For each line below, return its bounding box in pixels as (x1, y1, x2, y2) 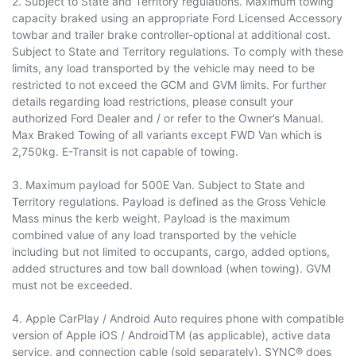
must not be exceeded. (12, 277, 133, 292)
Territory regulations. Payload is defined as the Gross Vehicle (12, 194, 326, 208)
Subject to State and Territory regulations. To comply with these (12, 44, 343, 58)
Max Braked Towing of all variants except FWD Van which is (12, 127, 322, 141)
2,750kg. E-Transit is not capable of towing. (12, 144, 238, 158)
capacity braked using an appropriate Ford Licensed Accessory (12, 10, 342, 25)
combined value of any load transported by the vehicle (12, 227, 296, 242)
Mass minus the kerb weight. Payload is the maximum (12, 211, 290, 225)
